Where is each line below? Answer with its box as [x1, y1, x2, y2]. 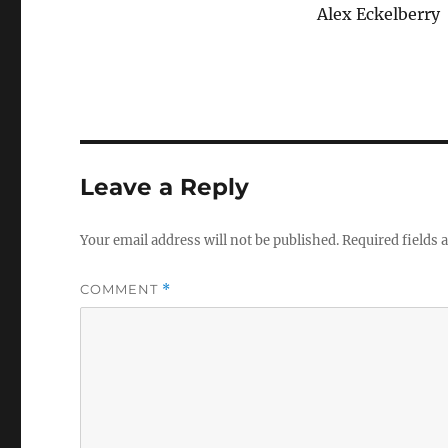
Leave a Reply [80, 173, 250, 201]
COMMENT [80, 281, 163, 297]
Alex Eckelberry [316, 4, 440, 24]
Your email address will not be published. [80, 232, 340, 249]
